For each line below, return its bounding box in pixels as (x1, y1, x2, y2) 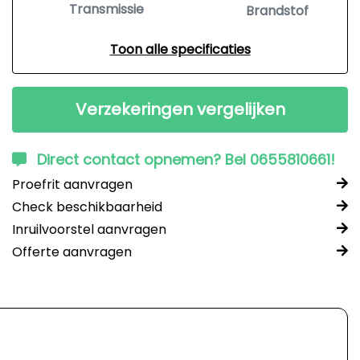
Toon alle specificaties (109, 40, 251, 59)
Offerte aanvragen (12, 243, 132, 261)
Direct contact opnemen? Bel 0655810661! (37, 149, 335, 170)
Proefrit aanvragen (12, 175, 133, 194)
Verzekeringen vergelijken (75, 98, 285, 121)
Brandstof (246, 2, 309, 20)
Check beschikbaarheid (12, 198, 162, 216)
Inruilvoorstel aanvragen (12, 220, 166, 239)
